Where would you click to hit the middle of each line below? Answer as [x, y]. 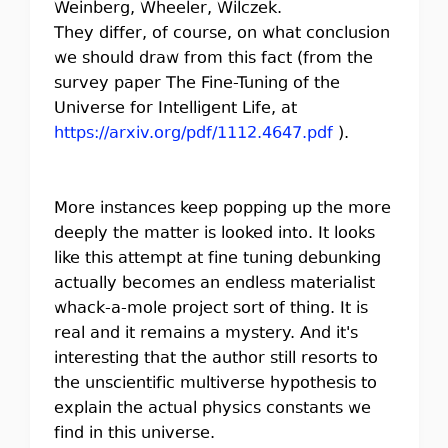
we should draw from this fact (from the [213, 59]
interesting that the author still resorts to [215, 359]
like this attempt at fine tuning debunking [217, 259]
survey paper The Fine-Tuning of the [196, 84]
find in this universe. [134, 434]
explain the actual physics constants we [212, 409]
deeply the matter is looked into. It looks [214, 234]
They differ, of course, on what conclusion [221, 34]
